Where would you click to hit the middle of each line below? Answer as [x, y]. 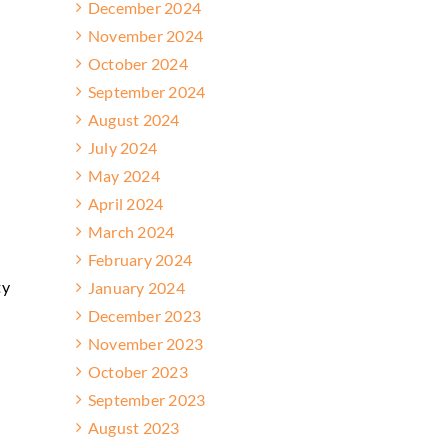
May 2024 [124, 175]
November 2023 [146, 343]
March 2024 [131, 231]
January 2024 [136, 287]
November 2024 [146, 35]
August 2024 [134, 119]
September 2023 [147, 399]
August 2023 [134, 427]
